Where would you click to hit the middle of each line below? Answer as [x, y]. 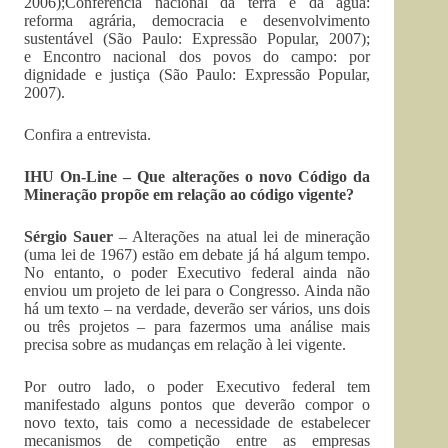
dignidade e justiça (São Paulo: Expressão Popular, [197, 74]
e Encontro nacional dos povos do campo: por [197, 56]
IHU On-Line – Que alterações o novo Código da [197, 176]
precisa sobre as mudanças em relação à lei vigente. [185, 344]
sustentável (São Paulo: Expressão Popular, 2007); [197, 38]
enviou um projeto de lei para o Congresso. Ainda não [197, 290]
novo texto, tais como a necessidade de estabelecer [197, 422]
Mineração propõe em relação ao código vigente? [189, 194]
